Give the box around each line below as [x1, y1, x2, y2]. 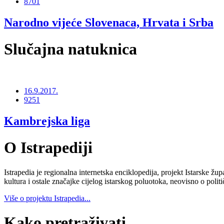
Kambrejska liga [4, 114, 90, 127]
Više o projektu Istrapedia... [4, 193, 90, 202]
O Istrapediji [4, 138, 92, 157]
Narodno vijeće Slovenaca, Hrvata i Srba [4, 15, 213, 29]
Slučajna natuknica [4, 40, 137, 58]
